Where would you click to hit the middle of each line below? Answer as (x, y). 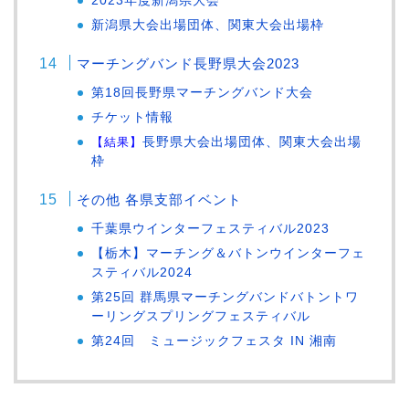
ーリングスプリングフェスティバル (201, 316)
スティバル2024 (142, 272)
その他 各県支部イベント (160, 199)
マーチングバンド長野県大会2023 (189, 63)
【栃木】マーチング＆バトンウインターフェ (229, 253)
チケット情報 (133, 117)
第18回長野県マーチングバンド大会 (203, 92)
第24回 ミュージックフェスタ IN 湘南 (215, 341)
